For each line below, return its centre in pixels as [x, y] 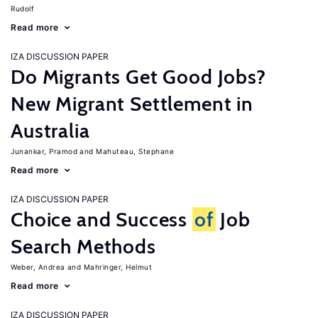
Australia [50, 131]
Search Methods [83, 246]
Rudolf [22, 9]
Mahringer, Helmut [117, 267]
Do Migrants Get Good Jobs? [138, 77]
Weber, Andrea [38, 267]
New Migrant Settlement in [132, 104]
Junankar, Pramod [44, 151]
